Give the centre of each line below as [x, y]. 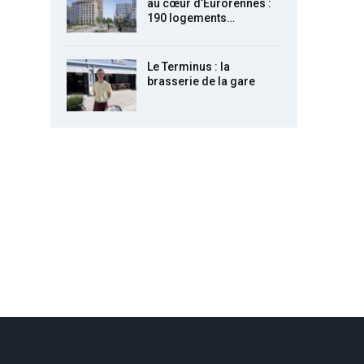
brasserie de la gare [201, 82]
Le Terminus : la [188, 67]
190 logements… [191, 17]
